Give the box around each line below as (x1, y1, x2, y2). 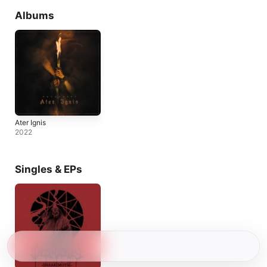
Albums (15, 10, 54, 21)
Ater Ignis (15, 118, 46, 127)
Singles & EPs (15, 163, 82, 175)
